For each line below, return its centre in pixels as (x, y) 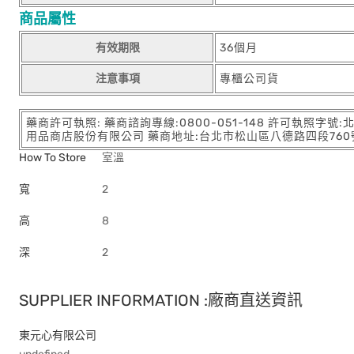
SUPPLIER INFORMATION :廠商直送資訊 (161, 300)
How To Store (53, 158)
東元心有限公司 (58, 335)
